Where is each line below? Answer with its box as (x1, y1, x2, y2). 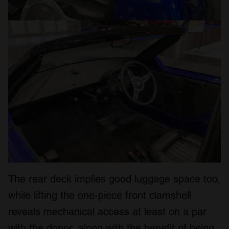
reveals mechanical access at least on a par (8, 205, 207, 218)
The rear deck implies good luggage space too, (8, 172, 220, 185)
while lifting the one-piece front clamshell (8, 189, 191, 201)
